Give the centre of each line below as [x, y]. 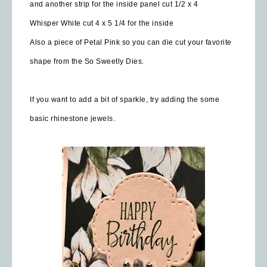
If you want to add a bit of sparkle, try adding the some [125, 99]
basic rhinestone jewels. [74, 118]
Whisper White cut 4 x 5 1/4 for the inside [102, 23]
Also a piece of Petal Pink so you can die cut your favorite [131, 42]
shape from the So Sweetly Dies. [87, 61]
